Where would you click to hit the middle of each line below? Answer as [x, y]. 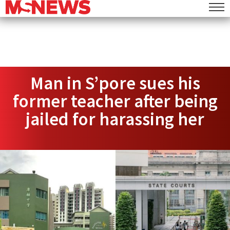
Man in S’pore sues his [115, 83]
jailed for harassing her [115, 119]
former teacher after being [115, 101]
